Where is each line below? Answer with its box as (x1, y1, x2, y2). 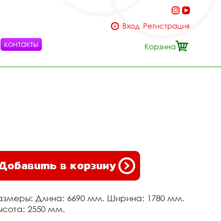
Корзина (145, 42, 176, 51)
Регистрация (143, 21, 190, 30)
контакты (4, 39, 38, 49)
